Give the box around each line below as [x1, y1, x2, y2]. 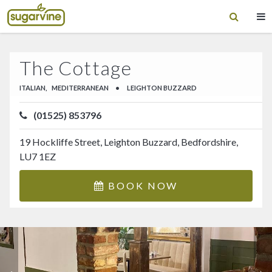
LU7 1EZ [19, 151, 56, 163]
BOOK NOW [104, 179, 178, 191]
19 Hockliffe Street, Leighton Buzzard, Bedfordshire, [19, 136, 238, 148]
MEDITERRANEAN [51, 84, 109, 92]
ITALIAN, [19, 84, 47, 92]
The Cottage [19, 55, 132, 80]
